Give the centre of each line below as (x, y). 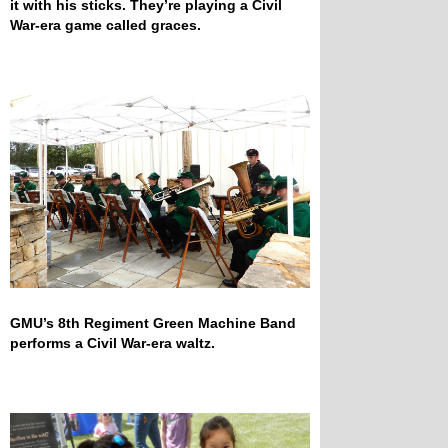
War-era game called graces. (105, 24)
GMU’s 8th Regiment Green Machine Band (153, 322)
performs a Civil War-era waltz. (112, 342)
